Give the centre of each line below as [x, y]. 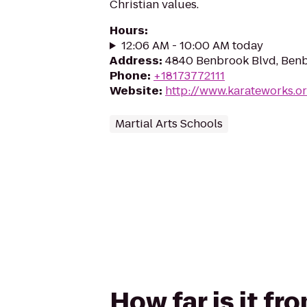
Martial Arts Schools [169, 124]
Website [134, 91]
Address [134, 61]
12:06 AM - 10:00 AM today [192, 46]
